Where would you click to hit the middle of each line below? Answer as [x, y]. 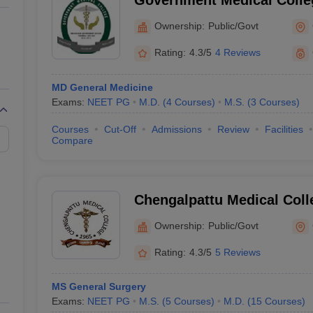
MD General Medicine [102, 87]
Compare [72, 140]
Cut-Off [120, 129]
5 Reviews [238, 252]
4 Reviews [238, 52]
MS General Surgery [99, 286]
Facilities [284, 129]
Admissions [176, 129]
